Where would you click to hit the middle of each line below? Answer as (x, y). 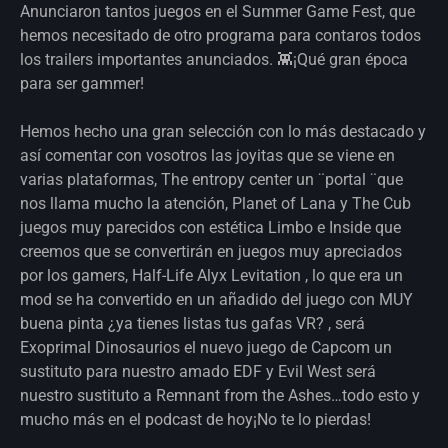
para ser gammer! (82, 83)
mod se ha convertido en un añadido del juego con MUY (216, 299)
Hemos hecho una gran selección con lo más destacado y (223, 131)
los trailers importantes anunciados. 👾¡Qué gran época (214, 59)
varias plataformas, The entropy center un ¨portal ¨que (211, 179)
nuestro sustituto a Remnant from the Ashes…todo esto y (220, 395)
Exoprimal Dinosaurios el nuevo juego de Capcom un (206, 347)
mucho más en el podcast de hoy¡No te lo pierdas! (195, 419)
